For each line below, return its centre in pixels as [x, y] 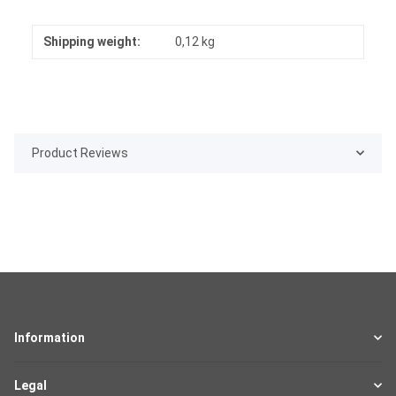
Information [49, 337]
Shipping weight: [92, 41]
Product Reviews [80, 152]
